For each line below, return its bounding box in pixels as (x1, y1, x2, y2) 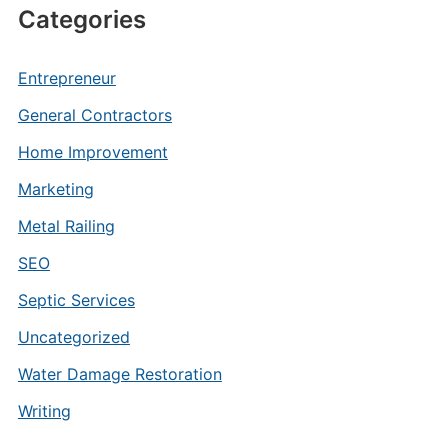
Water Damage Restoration (17, 364, 222, 384)
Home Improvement (17, 142, 168, 162)
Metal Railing (17, 216, 115, 236)
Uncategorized (17, 327, 130, 347)
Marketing (17, 179, 94, 199)
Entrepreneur (17, 68, 116, 88)
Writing (17, 401, 71, 421)
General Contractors (17, 105, 172, 125)
